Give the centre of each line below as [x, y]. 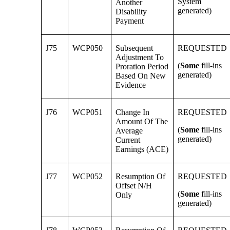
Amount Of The [142, 122]
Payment [130, 21]
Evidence [131, 85]
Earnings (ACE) [142, 149]
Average [129, 131]
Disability [131, 12]
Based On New [141, 76]
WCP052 [88, 177]
